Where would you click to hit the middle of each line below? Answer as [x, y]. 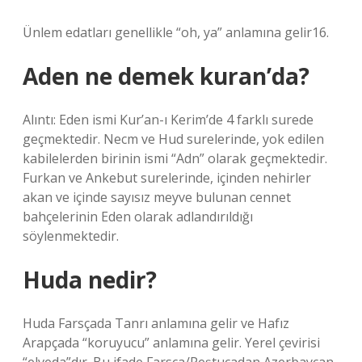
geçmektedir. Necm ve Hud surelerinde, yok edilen [173, 139]
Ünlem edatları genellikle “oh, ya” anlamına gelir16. [176, 32]
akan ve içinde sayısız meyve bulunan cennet [157, 197]
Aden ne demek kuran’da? [166, 76]
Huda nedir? [90, 280]
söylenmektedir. [71, 236]
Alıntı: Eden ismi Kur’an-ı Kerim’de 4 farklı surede [168, 120]
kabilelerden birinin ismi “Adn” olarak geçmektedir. [175, 158]
